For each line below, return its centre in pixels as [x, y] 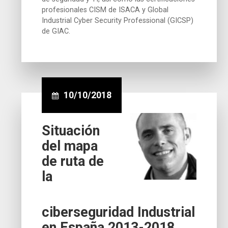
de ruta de [73, 161]
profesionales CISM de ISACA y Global [105, 10]
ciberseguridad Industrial [119, 212]
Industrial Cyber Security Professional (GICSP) [118, 20]
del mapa [70, 146]
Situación [71, 131]
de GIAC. [56, 31]
